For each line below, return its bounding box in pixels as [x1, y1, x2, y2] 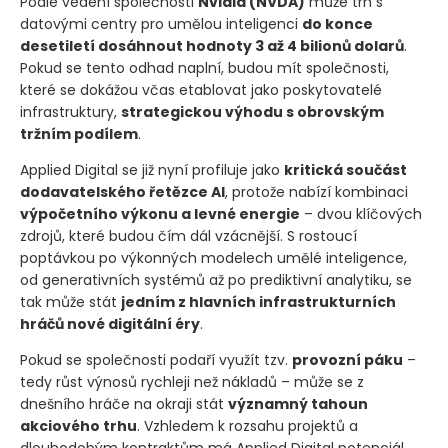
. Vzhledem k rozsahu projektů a [137, 416, 358, 437]
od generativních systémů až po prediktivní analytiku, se [20, 270, 412, 291]
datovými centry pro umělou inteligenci [20, 14, 302, 35]
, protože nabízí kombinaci [225, 182, 408, 203]
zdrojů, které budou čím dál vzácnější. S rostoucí [20, 226, 357, 247]
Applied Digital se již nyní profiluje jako [20, 160, 284, 181]
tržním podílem [20, 124, 138, 145]
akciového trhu [20, 416, 137, 437]
